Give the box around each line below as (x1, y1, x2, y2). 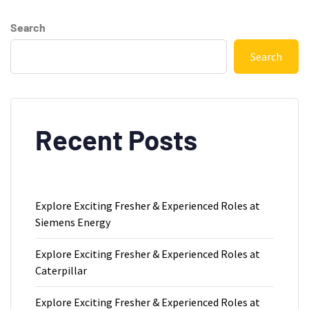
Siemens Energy (35, 215, 110, 230)
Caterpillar (35, 263, 87, 278)
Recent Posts (35, 123, 197, 157)
